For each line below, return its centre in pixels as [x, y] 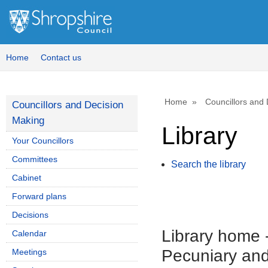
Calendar [29, 233]
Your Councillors [43, 141]
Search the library [208, 165]
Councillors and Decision [68, 105]
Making [28, 121]
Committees [35, 159]
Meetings [29, 252]
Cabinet [27, 178]
